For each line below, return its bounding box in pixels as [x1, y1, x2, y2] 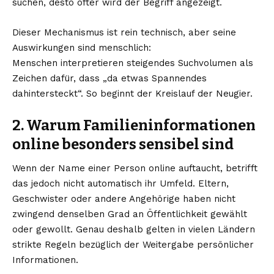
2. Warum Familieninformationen [12, 116, 256, 134]
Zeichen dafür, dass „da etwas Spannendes [12, 72, 207, 84]
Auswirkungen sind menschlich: [12, 42, 151, 53]
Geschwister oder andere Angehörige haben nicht [12, 193, 235, 204]
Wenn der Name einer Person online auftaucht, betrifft [12, 162, 257, 174]
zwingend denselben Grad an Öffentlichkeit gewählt [12, 208, 247, 220]
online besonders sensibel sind [12, 135, 234, 153]
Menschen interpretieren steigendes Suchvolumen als [12, 57, 253, 68]
